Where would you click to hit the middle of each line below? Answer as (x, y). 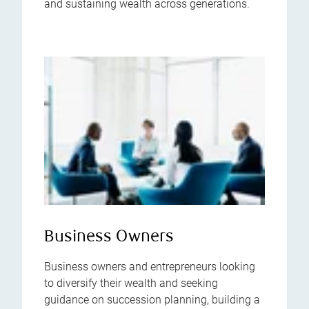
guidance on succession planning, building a (152, 299)
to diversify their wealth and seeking (131, 283)
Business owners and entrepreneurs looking (150, 266)
